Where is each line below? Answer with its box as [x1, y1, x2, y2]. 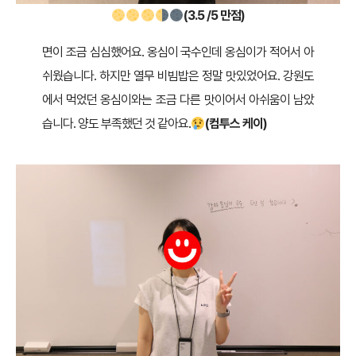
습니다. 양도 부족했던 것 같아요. [41, 116, 191, 132]
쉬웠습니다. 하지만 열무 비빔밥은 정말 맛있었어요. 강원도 [41, 68, 315, 84]
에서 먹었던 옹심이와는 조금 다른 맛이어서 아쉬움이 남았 [41, 92, 315, 108]
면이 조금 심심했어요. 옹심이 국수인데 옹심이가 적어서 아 [41, 44, 315, 60]
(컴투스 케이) [204, 116, 267, 132]
